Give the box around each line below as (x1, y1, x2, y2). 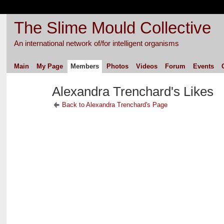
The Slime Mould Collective (13, 18, 211, 37)
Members (70, 62, 99, 70)
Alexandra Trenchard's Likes (51, 84, 213, 99)
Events (192, 62, 214, 70)
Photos (106, 62, 128, 70)
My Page (36, 62, 63, 70)
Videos (135, 62, 157, 70)
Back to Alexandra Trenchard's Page (61, 100, 167, 108)
